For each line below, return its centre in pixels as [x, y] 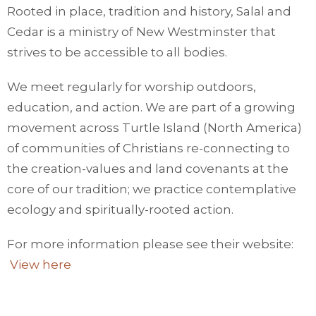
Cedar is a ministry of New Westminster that [141, 32]
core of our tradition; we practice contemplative [152, 189]
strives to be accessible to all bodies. [117, 53]
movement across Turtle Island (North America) [154, 128]
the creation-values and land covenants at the [148, 169]
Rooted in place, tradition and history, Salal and [149, 12]
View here [41, 265]
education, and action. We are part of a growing [151, 108]
